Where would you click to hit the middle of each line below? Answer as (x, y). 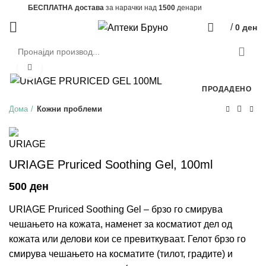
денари (189, 8)
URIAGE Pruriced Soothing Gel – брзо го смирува (116, 210)
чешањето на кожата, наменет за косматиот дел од (121, 224)
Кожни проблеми (69, 109)
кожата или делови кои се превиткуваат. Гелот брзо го (127, 239)
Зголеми (58, 68)
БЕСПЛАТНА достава (66, 8)
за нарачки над (131, 8)
